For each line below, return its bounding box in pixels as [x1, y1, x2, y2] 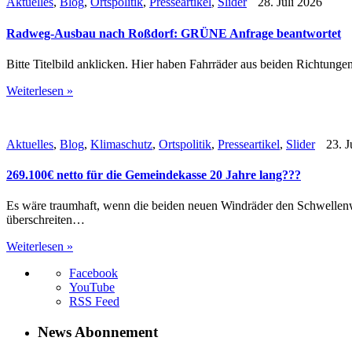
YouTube [69, 280, 115, 295]
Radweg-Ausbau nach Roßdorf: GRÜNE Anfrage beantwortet [6, 26, 341, 40]
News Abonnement [38, 324, 158, 341]
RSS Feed [69, 295, 119, 309]
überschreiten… [6, 213, 85, 227]
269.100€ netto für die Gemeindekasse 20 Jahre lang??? [6, 168, 301, 182]
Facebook [69, 266, 118, 280]
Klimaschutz [90, 137, 152, 151]
